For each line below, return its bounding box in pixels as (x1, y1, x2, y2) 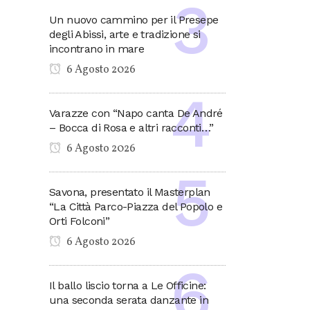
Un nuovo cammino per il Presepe (49, 13, 219, 27)
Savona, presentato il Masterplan (49, 185, 210, 199)
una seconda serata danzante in (49, 293, 208, 307)
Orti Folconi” (49, 215, 110, 228)
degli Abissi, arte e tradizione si (49, 28, 201, 42)
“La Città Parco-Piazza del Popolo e (49, 200, 222, 214)
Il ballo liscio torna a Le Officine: (49, 279, 206, 293)
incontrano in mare (49, 42, 145, 56)
